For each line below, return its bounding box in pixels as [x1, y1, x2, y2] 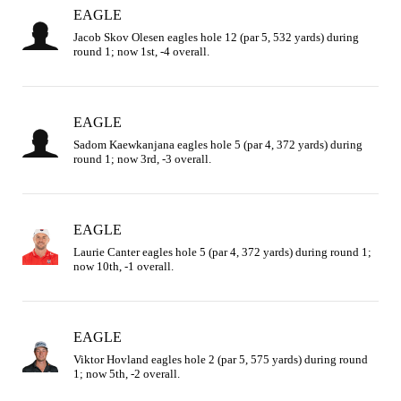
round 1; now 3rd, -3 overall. [73, 151, 211, 166]
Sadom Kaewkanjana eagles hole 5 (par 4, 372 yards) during [73, 137, 363, 151]
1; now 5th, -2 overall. [73, 366, 180, 380]
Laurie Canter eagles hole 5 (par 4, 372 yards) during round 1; [73, 244, 371, 259]
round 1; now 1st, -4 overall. [73, 44, 209, 58]
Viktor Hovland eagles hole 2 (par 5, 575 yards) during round [73, 352, 368, 366]
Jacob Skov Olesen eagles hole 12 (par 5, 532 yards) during [73, 30, 359, 44]
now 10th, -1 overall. [73, 259, 174, 273]
